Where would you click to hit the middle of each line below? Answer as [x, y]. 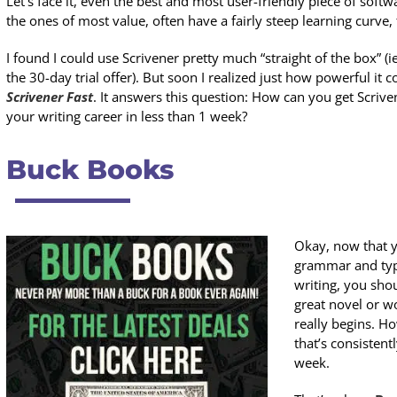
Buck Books [90, 170]
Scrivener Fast [50, 97]
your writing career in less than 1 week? [127, 116]
